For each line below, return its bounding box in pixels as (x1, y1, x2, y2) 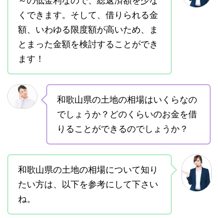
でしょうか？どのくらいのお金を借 (57, 109, 197, 120)
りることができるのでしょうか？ (57, 124, 188, 134)
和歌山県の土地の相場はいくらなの (57, 94, 197, 105)
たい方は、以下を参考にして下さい (18, 179, 158, 190)
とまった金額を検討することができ (18, 39, 158, 50)
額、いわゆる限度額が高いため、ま (18, 24, 158, 35)
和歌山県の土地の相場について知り (18, 164, 158, 175)
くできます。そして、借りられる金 (18, 10, 158, 20)
